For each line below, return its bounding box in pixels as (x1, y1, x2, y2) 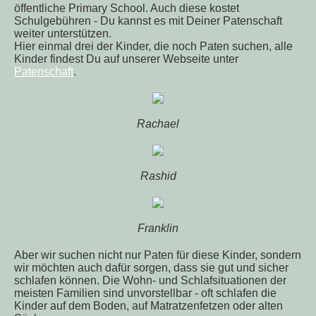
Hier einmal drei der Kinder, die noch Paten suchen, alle (14, 40, 293, 52)
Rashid (140, 170, 176, 182)
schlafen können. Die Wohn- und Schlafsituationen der (14, 274, 286, 286)
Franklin (138, 222, 178, 234)
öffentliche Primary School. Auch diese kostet (14, 2, 239, 14)
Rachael (137, 118, 179, 130)
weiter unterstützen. (14, 28, 111, 39)
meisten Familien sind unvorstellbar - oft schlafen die (14, 287, 276, 299)
